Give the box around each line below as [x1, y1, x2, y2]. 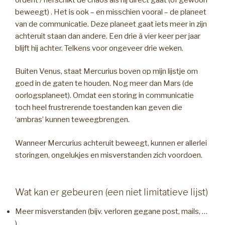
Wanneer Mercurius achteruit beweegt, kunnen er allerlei [15, 138, 207, 148]
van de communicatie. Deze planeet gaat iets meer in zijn [15, 19, 207, 29]
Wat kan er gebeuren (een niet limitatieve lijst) [15, 187, 208, 198]
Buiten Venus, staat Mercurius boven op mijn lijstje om [15, 67, 198, 76]
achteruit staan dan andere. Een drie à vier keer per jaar [15, 31, 200, 41]
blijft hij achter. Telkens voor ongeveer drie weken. [15, 43, 183, 53]
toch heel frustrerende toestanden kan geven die [15, 103, 182, 113]
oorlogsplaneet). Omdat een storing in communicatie [15, 91, 194, 100]
